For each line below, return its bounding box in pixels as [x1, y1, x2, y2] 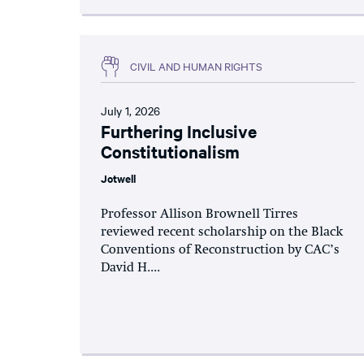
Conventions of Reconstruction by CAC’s [101, 243, 340, 257]
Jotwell [101, 170, 136, 186]
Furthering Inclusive [101, 119, 257, 142]
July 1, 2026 [101, 102, 160, 119]
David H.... [101, 261, 160, 275]
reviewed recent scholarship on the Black [101, 225, 343, 239]
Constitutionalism [101, 139, 240, 162]
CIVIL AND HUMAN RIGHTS [130, 58, 262, 73]
